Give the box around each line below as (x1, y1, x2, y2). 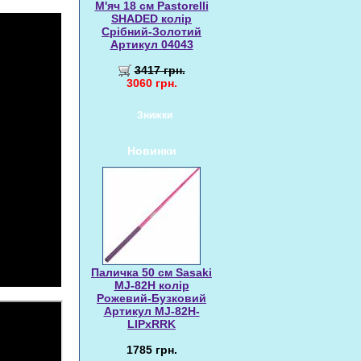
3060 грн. (126, 77, 177, 89)
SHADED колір (111, 12, 192, 25)
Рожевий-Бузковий (97, 292, 206, 305)
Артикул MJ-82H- (103, 305, 200, 317)
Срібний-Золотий (102, 25, 201, 38)
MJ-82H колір (114, 279, 189, 292)
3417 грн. (134, 64, 185, 77)
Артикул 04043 (110, 38, 193, 51)
